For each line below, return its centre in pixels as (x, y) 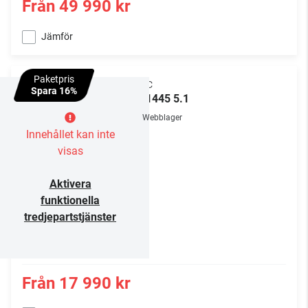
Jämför (57, 37)
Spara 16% (54, 91)
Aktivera (70, 184)
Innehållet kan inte (70, 135)
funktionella (70, 201)
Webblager (162, 118)
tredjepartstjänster (70, 217)
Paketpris (54, 79)
